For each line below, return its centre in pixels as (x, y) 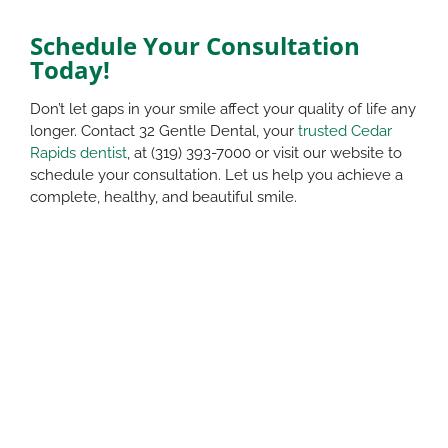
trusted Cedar (345, 130)
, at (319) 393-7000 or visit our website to (264, 152)
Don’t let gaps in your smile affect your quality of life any (223, 108)
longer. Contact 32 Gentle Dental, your (164, 130)
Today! (70, 69)
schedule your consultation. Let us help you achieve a (216, 174)
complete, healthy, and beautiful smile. (163, 196)
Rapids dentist (78, 152)
